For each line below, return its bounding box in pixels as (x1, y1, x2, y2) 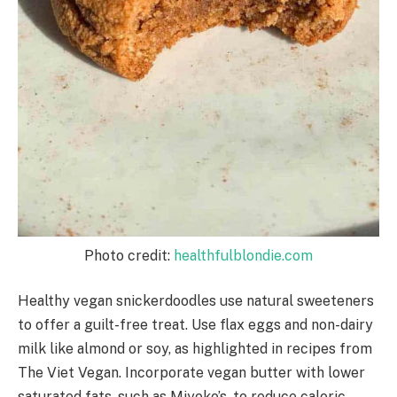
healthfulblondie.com (174, 246, 313, 264)
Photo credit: (84, 246, 174, 264)
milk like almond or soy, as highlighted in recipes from (18, 340, 372, 358)
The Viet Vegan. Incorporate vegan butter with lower (18, 364, 365, 382)
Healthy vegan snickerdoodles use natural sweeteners (18, 292, 374, 310)
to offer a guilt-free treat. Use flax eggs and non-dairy (18, 316, 373, 334)
